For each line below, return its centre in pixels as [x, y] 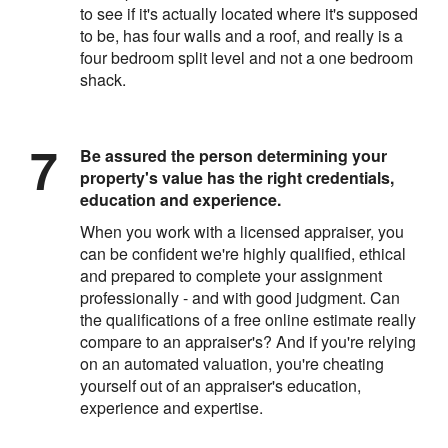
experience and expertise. [171, 407]
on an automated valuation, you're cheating [232, 363]
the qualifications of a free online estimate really [248, 319]
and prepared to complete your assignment [231, 275]
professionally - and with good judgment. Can [240, 297]
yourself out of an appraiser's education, [220, 385]
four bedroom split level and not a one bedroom [246, 57]
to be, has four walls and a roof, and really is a [241, 35]
